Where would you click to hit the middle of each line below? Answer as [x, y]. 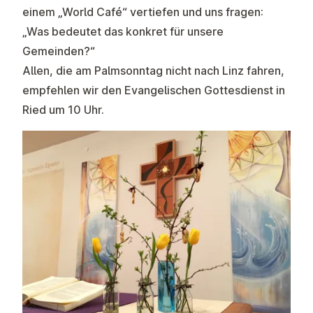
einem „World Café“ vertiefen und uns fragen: [143, 12]
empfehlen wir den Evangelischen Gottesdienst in [154, 90]
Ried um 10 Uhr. [63, 110]
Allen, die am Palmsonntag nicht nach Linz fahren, [153, 71]
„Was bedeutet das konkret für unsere [123, 31]
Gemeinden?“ [59, 51]
